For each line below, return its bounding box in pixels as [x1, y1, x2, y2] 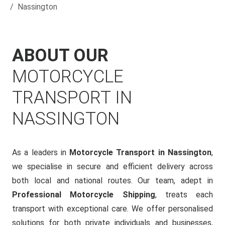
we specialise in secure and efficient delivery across [12, 162, 213, 171]
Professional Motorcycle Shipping [12, 190, 155, 199]
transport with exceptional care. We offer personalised [12, 204, 213, 213]
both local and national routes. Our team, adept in [12, 176, 213, 185]
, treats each [155, 190, 213, 199]
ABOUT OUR [12, 45, 108, 66]
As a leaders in [12, 148, 70, 157]
